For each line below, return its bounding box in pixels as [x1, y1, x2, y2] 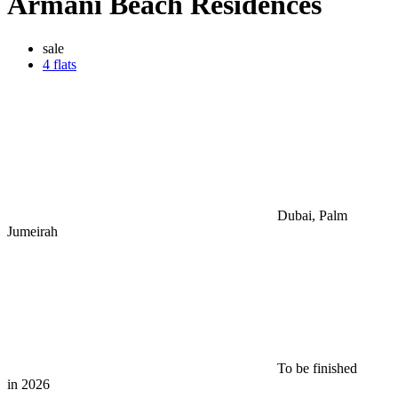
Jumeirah [7, 223, 58, 239]
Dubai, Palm [277, 207, 347, 223]
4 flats [43, 56, 76, 72]
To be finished [277, 360, 357, 376]
